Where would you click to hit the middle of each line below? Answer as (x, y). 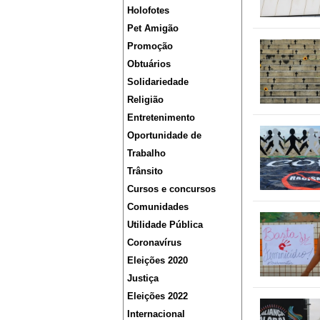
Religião (145, 100)
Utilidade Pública (165, 225)
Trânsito (145, 171)
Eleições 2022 (157, 296)
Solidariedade (158, 82)
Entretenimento (161, 118)
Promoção (150, 46)
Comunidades (158, 207)
